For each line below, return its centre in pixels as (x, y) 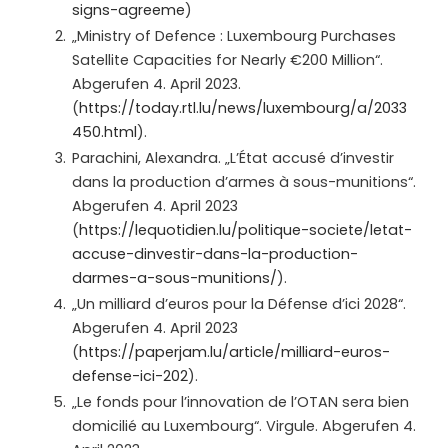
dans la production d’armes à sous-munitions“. (244, 181)
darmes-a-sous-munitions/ (174, 277)
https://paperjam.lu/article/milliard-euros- (234, 351)
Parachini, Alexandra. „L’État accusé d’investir (233, 157)
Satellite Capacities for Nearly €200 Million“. (227, 59)
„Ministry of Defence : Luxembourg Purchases (234, 35)
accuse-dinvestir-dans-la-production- (215, 253)
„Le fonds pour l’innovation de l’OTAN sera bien (240, 401)
